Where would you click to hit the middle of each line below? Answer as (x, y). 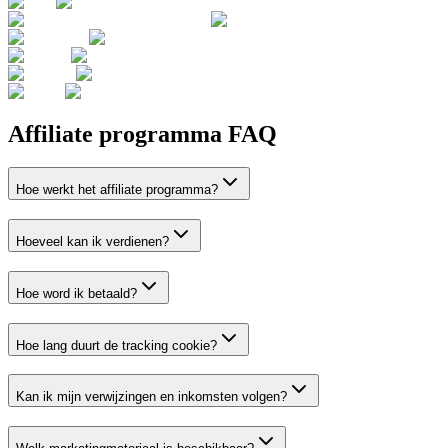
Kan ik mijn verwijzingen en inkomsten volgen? (151, 397)
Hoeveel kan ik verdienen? (92, 242)
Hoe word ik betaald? (76, 293)
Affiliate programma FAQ (142, 133)
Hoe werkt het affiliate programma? (117, 190)
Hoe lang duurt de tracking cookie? (116, 345)
